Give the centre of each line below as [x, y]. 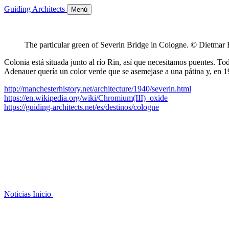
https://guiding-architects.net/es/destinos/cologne [82, 107]
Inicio [42, 194]
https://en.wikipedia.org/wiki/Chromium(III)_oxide [86, 98]
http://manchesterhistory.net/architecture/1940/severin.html [98, 89]
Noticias [17, 194]
